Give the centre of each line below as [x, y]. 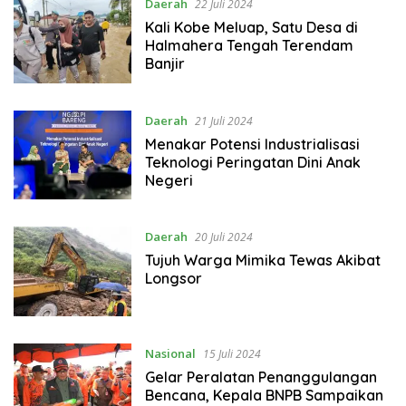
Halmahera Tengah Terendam [249, 46]
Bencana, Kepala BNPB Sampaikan [264, 395]
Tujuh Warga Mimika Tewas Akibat [262, 261]
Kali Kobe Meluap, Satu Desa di [251, 28]
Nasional [170, 353]
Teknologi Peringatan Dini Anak [252, 162]
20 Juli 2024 [223, 237]
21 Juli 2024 [223, 121]
